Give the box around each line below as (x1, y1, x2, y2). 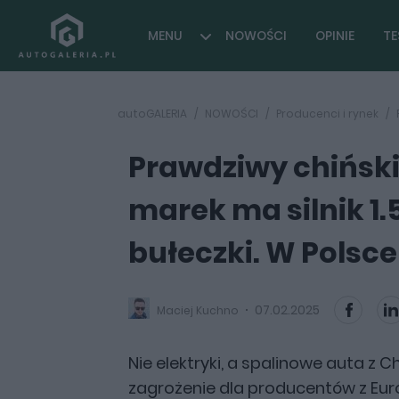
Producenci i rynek (276, 106, 379, 121)
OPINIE (315, 27, 354, 45)
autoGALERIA (118, 106, 187, 121)
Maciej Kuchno (157, 302, 239, 318)
